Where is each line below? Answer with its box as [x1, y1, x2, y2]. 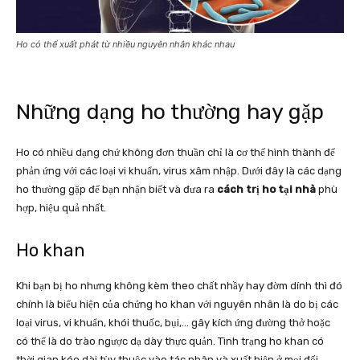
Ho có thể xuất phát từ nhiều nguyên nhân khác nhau [16, 39, 235, 51]
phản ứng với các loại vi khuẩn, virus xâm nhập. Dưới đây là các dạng [16, 165, 342, 178]
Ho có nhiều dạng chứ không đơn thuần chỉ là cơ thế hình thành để [16, 146, 335, 159]
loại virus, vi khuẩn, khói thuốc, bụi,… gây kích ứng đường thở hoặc [16, 317, 330, 329]
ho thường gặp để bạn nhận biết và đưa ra [16, 183, 217, 196]
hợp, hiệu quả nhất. [16, 202, 106, 215]
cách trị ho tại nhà [217, 183, 318, 196]
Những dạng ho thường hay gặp [16, 99, 324, 125]
